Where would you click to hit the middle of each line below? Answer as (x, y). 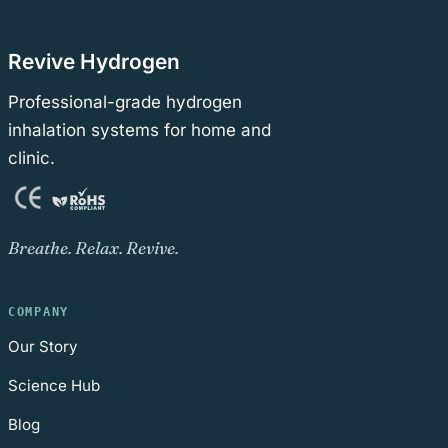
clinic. (31, 158)
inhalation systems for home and (139, 130)
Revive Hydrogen (94, 61)
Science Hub (54, 385)
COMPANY (39, 312)
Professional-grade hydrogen (125, 102)
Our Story (43, 346)
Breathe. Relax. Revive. (93, 247)
